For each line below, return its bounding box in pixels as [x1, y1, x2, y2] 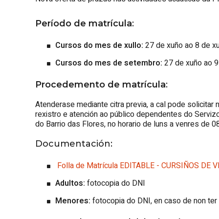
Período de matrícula [35, 18, 132, 29]
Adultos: [55, 177, 85, 189]
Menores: [55, 195, 90, 207]
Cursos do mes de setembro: [55, 57, 162, 69]
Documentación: [35, 138, 112, 149]
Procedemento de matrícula [35, 79, 166, 90]
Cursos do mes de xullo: [55, 40, 143, 51]
